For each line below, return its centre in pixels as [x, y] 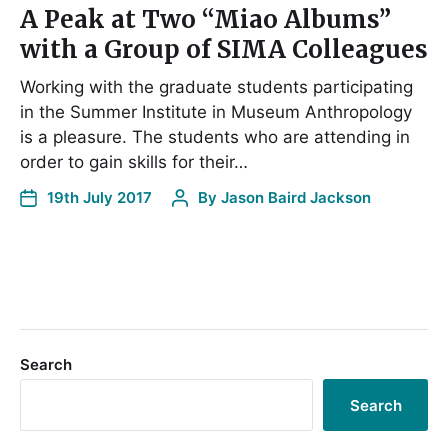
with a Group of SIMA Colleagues [224, 49]
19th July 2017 [99, 197]
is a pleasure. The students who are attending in [215, 137]
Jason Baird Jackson [296, 197]
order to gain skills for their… [134, 162]
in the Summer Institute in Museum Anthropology [216, 112]
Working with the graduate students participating [216, 87]
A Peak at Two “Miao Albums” [205, 19]
